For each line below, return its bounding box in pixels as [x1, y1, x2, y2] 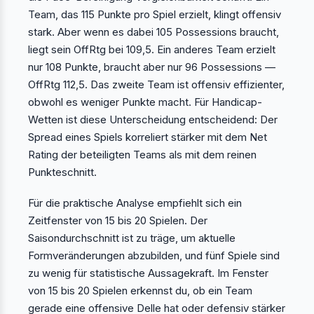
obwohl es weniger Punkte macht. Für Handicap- [28, 95, 262, 109]
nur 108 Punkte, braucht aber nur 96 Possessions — [28, 60, 275, 74]
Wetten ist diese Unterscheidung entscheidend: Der [28, 113, 278, 127]
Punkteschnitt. [28, 165, 97, 179]
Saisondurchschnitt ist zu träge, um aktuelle [28, 231, 235, 245]
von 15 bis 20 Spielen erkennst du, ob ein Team [28, 283, 252, 297]
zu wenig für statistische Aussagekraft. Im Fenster [28, 266, 268, 280]
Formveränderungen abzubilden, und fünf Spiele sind [28, 248, 280, 262]
